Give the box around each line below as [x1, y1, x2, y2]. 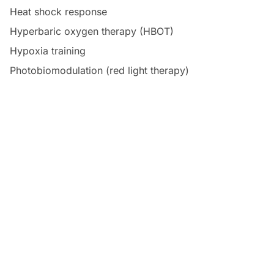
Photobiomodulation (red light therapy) [10, 64, 189, 76]
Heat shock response [10, 6, 107, 18]
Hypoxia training [10, 45, 86, 57]
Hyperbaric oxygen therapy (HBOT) [10, 25, 174, 37]
